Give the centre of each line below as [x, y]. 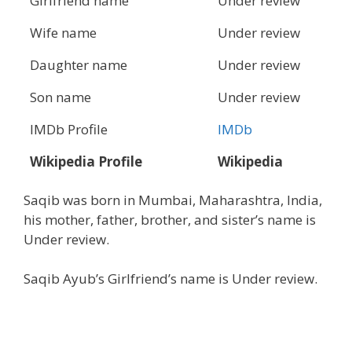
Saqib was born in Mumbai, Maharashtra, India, [173, 200]
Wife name [63, 32]
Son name [60, 97]
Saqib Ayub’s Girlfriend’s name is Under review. [170, 279]
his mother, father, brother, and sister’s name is [170, 219]
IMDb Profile [69, 129]
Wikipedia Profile [86, 161]
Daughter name [79, 64]
